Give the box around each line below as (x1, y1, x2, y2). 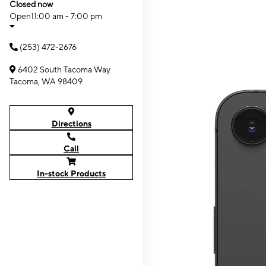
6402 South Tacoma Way (18, 65, 110, 74)
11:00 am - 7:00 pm (31, 11, 102, 21)
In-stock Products (37, 169, 106, 178)
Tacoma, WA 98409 (9, 77, 83, 86)
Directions (51, 119, 91, 128)
